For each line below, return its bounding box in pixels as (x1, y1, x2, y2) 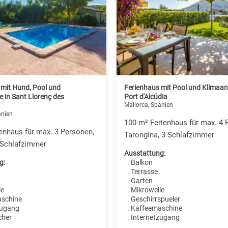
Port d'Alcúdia (124, 93, 167, 101)
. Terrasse (124, 167, 158, 176)
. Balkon (124, 158, 153, 167)
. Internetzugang (124, 213, 180, 222)
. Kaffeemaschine (124, 204, 182, 213)
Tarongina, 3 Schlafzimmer (124, 130, 214, 140)
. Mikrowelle (124, 186, 164, 194)
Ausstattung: (124, 149, 165, 158)
